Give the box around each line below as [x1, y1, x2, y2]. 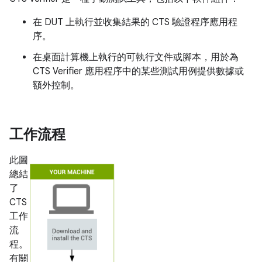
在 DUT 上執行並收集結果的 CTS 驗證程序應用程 [33, 16, 237, 28]
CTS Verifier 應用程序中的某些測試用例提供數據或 [33, 65, 244, 77]
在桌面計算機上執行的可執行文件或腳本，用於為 [33, 51, 239, 63]
